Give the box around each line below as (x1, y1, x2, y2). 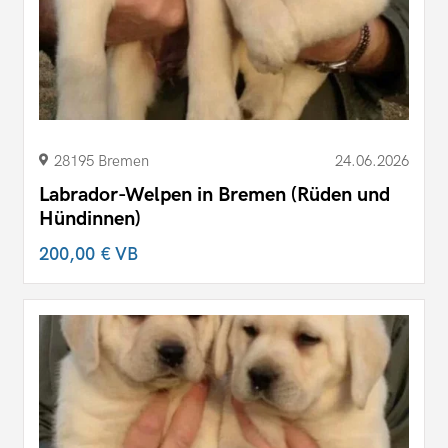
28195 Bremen (54, 151, 149, 170)
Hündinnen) (39, 206, 141, 231)
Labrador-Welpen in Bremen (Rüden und (39, 182, 390, 207)
